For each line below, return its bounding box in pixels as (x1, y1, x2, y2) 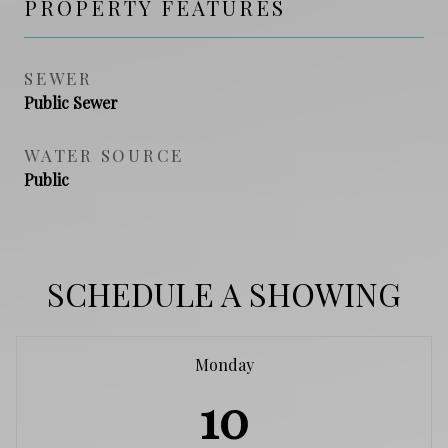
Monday (194, 353, 254, 375)
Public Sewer (24, 91, 118, 113)
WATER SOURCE (24, 143, 184, 166)
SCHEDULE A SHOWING (47, 271, 401, 315)
